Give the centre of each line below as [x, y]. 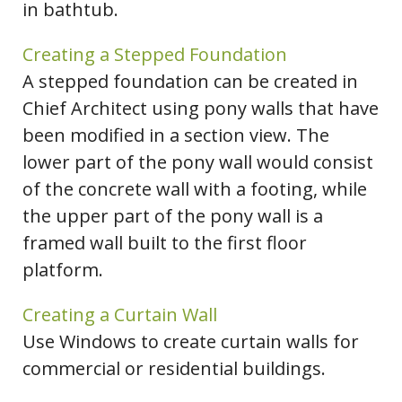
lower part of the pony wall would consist [198, 162]
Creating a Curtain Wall [120, 315]
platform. [63, 270]
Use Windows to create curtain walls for [191, 342]
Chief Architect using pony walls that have [201, 109]
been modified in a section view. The [176, 135]
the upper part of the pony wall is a [173, 216]
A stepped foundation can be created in [190, 82]
